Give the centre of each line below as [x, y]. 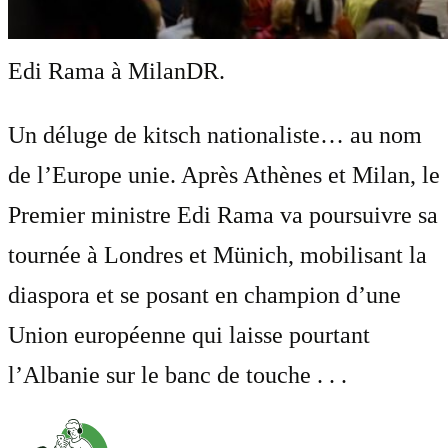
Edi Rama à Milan [97, 70]
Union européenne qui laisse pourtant [189, 334]
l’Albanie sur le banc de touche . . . [177, 374]
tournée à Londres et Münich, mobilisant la [217, 254]
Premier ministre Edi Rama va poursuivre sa [223, 214]
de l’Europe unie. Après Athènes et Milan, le [224, 174]
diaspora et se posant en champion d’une [204, 294]
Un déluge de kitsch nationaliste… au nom [215, 134]
